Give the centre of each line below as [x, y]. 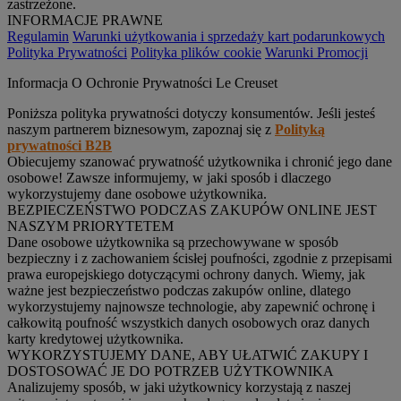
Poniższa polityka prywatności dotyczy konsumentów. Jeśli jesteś [191, 113]
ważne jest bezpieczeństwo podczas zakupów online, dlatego [179, 290]
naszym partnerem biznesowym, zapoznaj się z [141, 129]
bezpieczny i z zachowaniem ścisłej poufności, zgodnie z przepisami [200, 258]
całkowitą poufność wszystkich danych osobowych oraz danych [188, 322]
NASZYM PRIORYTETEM [90, 226]
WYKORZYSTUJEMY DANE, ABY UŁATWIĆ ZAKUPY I [188, 354]
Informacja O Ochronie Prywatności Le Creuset [142, 82]
